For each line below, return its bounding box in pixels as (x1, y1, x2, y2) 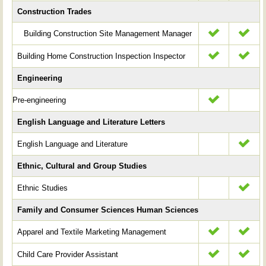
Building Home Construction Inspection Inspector (17, 51, 186, 61)
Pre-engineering (12, 95, 66, 104)
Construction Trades (17, 7, 92, 16)
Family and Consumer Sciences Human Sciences (17, 205, 199, 214)
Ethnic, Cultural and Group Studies (17, 161, 147, 170)
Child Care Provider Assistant (17, 249, 119, 259)
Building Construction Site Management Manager (24, 28, 192, 38)
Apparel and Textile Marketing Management (17, 227, 167, 236)
